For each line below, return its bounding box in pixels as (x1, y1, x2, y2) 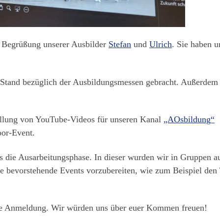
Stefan (109, 39, 131, 50)
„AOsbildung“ (164, 114, 215, 125)
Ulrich (149, 39, 172, 50)
